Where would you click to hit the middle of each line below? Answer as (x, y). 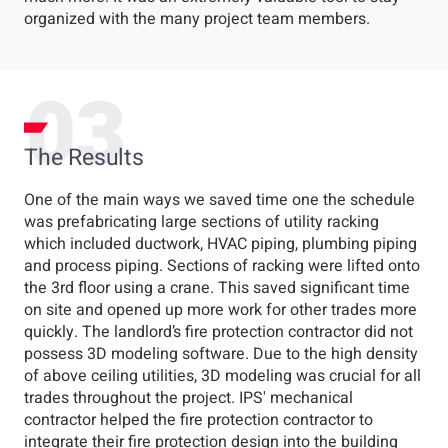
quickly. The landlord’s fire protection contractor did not (218, 332)
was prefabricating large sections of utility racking (201, 222)
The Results (84, 158)
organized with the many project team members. (197, 19)
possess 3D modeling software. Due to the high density (221, 354)
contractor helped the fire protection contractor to (198, 420)
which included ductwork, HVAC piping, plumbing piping (220, 244)
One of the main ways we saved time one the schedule (219, 200)
